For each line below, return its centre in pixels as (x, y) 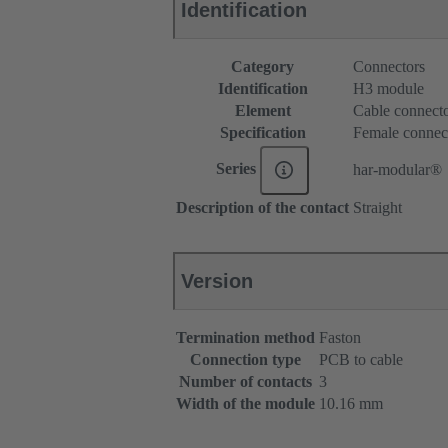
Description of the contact (262, 208)
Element (262, 111)
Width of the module (245, 404)
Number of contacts (245, 382)
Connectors (389, 67)
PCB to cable (361, 360)
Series (238, 169)
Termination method (245, 338)
